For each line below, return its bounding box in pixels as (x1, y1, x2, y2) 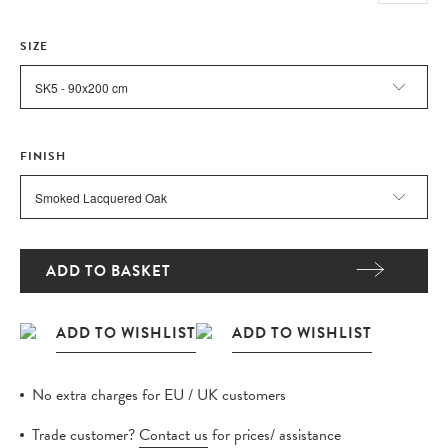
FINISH (20, 147, 66, 165)
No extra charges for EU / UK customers (32, 383, 286, 407)
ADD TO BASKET (46, 260, 171, 282)
